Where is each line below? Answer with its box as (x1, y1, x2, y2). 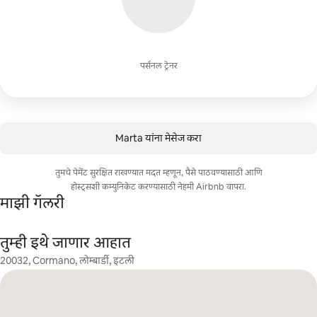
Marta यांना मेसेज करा (115, 132, 202, 144)
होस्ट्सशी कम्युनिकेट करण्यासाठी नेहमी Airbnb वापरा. (71, 181, 246, 192)
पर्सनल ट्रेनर (139, 60, 178, 71)
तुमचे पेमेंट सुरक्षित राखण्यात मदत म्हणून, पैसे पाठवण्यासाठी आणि (54, 167, 263, 178)
